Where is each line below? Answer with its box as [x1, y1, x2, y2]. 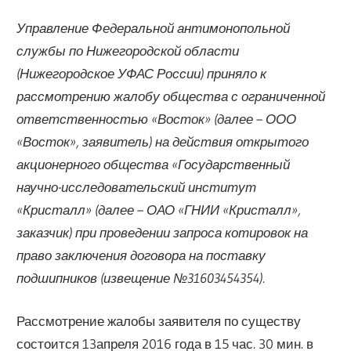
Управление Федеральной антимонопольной [16, 20, 291, 37]
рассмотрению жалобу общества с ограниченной [16, 88, 326, 105]
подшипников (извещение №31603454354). [16, 270, 266, 287]
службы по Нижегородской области [16, 42, 240, 60]
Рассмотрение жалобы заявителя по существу [16, 312, 302, 329]
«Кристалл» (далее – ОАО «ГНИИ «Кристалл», [16, 201, 302, 219]
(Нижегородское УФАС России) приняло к [16, 65, 267, 82]
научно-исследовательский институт [16, 179, 257, 196]
